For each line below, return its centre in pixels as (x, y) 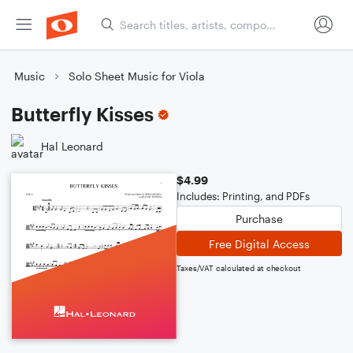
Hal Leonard (72, 146)
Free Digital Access (259, 243)
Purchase (259, 218)
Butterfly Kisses (82, 114)
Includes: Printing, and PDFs (243, 196)
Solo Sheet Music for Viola (137, 76)
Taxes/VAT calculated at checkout (239, 268)
